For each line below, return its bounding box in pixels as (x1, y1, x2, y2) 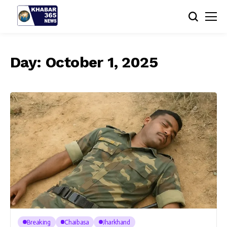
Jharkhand (103, 218, 130, 226)
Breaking (26, 218, 51, 226)
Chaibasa (64, 218, 89, 226)
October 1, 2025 (46, 53, 158, 71)
